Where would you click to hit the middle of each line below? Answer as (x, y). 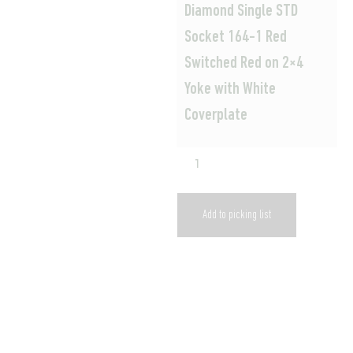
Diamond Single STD (241, 11)
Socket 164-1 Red (236, 37)
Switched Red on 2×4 (244, 63)
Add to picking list (237, 216)
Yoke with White (230, 89)
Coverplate (216, 115)
